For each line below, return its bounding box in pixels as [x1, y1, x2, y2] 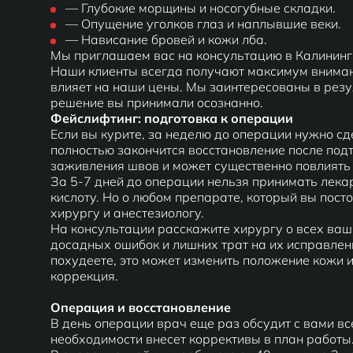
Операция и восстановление [50, 299, 231, 315]
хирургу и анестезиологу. [50, 205, 204, 221]
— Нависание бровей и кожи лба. [65, 32, 267, 47]
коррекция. [50, 268, 118, 284]
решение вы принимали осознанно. [50, 95, 263, 110]
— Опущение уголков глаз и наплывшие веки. [65, 16, 341, 32]
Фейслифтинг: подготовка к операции [50, 110, 293, 126]
